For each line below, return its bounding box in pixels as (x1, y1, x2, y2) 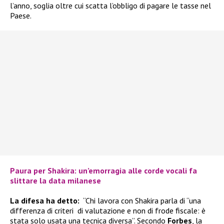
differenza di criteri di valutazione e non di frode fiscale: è (10, 205, 205, 215)
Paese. (10, 10, 31, 20)
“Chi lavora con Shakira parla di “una (81, 195, 201, 205)
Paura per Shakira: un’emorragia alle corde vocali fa (10, 165, 197, 175)
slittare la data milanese (10, 175, 101, 185)
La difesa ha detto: (10, 195, 81, 205)
